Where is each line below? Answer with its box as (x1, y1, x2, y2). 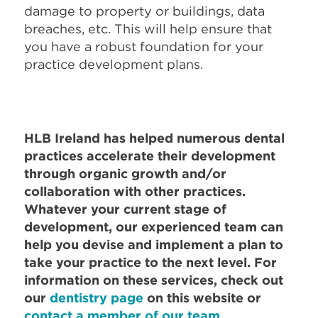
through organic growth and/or (24, 165, 226, 181)
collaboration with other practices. (24, 183, 246, 199)
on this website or (143, 290, 261, 305)
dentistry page (50, 290, 143, 305)
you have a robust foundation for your (24, 38, 263, 54)
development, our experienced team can (24, 219, 283, 234)
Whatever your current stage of (24, 201, 226, 216)
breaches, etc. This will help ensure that (24, 21, 272, 36)
